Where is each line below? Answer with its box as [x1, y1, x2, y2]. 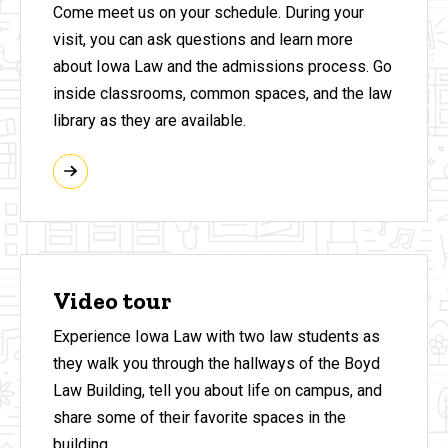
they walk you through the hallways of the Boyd [53, 354, 380, 374]
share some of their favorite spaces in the [53, 408, 346, 428]
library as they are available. [53, 110, 246, 130]
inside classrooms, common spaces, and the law [53, 83, 392, 103]
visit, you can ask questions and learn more [53, 29, 353, 49]
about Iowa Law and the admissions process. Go [53, 56, 392, 76]
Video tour [53, 286, 171, 315]
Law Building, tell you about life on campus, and [53, 381, 382, 401]
